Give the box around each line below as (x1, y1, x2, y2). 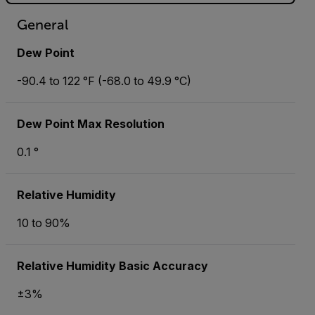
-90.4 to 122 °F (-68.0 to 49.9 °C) (17, 74, 191, 88)
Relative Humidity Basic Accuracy (17, 259, 208, 273)
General (17, 17, 68, 32)
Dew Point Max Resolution (17, 117, 165, 131)
